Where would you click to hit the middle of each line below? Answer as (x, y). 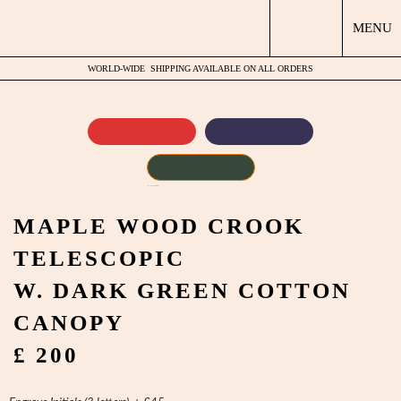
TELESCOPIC (99, 258)
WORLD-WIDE (118, 68)
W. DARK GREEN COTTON (182, 290)
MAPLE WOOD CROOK (159, 226)
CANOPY (69, 323)
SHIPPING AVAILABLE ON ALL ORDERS (230, 68)
